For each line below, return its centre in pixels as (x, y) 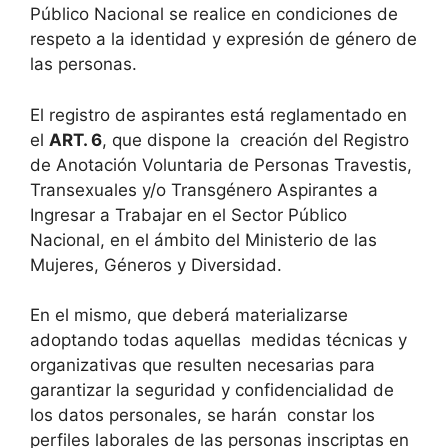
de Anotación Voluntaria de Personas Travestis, (221, 164)
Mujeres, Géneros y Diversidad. (158, 264)
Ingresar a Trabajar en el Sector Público (188, 214)
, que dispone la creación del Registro (255, 139)
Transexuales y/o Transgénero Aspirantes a (204, 189)
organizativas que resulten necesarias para (202, 365)
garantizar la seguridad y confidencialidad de (212, 390)
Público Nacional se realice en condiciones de (214, 14)
